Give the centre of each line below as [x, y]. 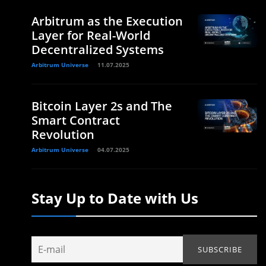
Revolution [63, 134]
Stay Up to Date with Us [115, 198]
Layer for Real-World [91, 35]
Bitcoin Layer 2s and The [102, 106]
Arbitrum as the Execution [107, 21]
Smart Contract [76, 120]
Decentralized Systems [98, 50]
